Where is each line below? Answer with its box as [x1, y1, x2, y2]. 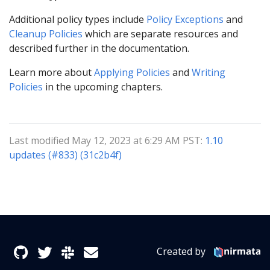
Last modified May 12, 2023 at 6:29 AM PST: [9, 133, 205, 147]
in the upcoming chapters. [43, 80, 163, 93]
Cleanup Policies [9, 27, 83, 40]
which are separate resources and [83, 27, 238, 40]
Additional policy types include [9, 12, 146, 26]
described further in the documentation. [9, 41, 189, 55]
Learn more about [9, 65, 94, 79]
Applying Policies [94, 65, 170, 79]
